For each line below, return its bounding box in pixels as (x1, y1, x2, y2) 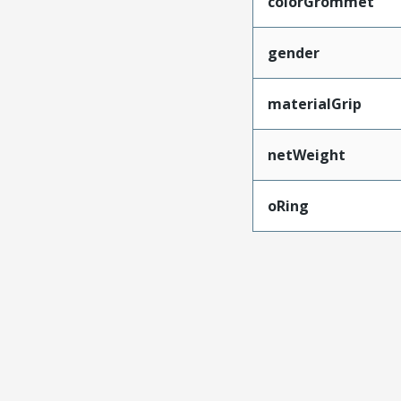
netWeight (267, 144, 346, 165)
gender (267, 42, 320, 63)
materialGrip (267, 93, 362, 114)
